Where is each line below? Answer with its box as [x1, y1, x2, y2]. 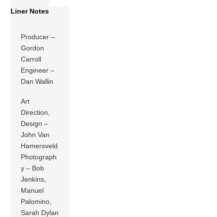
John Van [21, 131, 50, 139]
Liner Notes [11, 7, 49, 15]
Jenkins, [21, 175, 46, 184]
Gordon [21, 44, 45, 52]
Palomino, [21, 198, 52, 206]
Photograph [21, 153, 57, 161]
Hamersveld [21, 142, 58, 150]
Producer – [21, 33, 55, 41]
